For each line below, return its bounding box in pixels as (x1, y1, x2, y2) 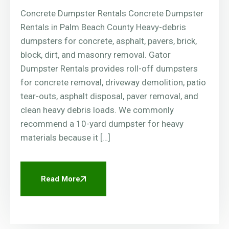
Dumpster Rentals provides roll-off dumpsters (20, 63, 198, 74)
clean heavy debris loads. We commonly (20, 105, 174, 116)
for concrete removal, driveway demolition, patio (20, 77, 206, 88)
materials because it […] (20, 132, 110, 143)
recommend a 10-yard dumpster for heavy (20, 119, 184, 129)
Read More (41, 174, 80, 184)
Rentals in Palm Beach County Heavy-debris (20, 22, 186, 33)
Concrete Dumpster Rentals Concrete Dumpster (20, 8, 203, 19)
